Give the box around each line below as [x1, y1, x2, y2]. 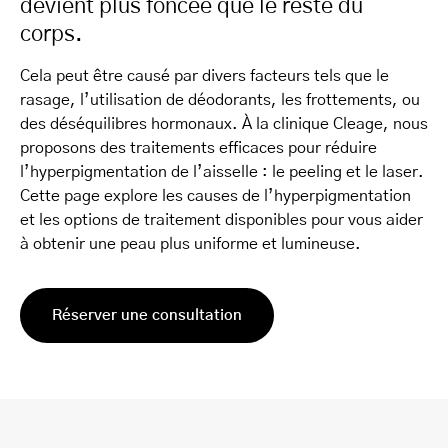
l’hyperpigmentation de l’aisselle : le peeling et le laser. [20, 164, 424, 180]
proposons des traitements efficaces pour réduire [20, 140, 377, 156]
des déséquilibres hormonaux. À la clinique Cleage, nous [20, 116, 428, 132]
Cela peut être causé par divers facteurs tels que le [20, 68, 389, 84]
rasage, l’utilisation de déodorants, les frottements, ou [20, 92, 420, 108]
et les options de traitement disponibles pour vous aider [20, 212, 423, 228]
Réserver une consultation [52, 308, 242, 323]
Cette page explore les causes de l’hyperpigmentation [20, 188, 411, 204]
